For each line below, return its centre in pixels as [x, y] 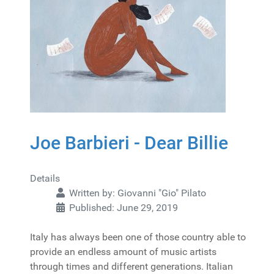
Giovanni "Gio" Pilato [162, 193]
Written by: [92, 193]
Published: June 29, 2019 [124, 208]
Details [45, 178]
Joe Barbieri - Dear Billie [129, 143]
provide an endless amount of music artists [123, 252]
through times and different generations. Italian [131, 266]
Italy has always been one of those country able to [138, 237]
